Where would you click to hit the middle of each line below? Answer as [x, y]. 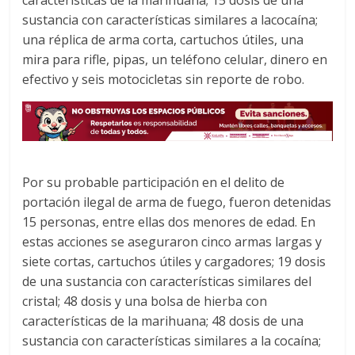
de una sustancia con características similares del [167, 282]
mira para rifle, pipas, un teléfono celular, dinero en [175, 60]
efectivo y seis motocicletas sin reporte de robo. [164, 80]
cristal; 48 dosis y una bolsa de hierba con [145, 302]
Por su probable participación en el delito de [154, 183]
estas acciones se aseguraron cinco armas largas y [172, 242]
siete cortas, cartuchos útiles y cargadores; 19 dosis [174, 262]
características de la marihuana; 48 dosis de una [163, 321]
